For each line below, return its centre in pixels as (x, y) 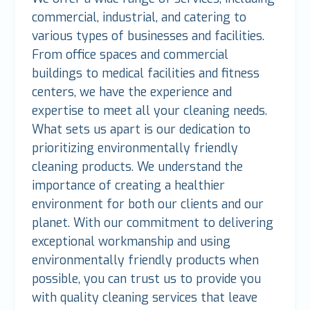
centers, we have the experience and (132, 92)
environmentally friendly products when (146, 261)
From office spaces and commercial (130, 55)
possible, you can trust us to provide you (147, 279)
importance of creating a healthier (129, 186)
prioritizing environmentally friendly (135, 148)
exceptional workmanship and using (131, 242)
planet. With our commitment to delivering (153, 223)
